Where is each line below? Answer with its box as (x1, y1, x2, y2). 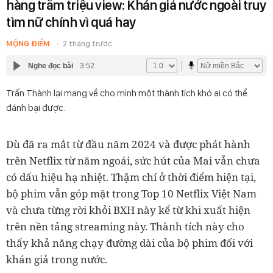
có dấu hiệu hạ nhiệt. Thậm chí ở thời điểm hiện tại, (6, 170, 256, 184)
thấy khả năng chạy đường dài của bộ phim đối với (6, 236, 253, 250)
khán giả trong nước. (6, 252, 107, 266)
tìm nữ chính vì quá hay (6, 14, 136, 30)
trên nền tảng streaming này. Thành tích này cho (6, 219, 244, 233)
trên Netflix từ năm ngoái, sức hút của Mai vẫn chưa (6, 154, 260, 168)
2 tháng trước (63, 39, 112, 48)
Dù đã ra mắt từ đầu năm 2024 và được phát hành (6, 137, 250, 151)
